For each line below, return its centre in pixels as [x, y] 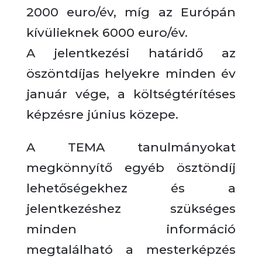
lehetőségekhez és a [131, 188]
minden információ [131, 229]
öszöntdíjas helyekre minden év [131, 73]
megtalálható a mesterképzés [131, 249]
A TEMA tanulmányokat [131, 147]
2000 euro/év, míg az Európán [131, 12]
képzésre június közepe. [102, 114]
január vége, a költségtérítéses [131, 94]
